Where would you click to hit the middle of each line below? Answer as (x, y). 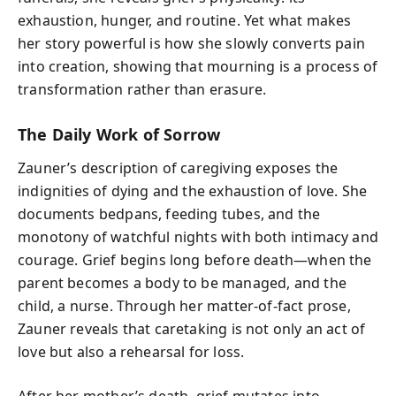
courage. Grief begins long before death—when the (195, 260)
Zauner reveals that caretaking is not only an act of (192, 329)
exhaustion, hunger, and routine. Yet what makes (185, 20)
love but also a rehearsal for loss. (131, 352)
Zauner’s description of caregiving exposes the (178, 168)
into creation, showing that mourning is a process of (198, 66)
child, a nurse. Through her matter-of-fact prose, (184, 306)
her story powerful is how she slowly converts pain (191, 43)
